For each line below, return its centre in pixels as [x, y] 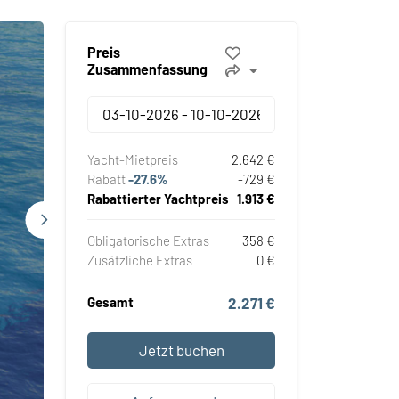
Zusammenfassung [147, 69]
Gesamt [110, 302]
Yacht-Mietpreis [133, 160]
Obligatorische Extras [148, 241]
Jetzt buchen [181, 350]
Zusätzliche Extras [140, 261]
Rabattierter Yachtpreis [158, 199]
